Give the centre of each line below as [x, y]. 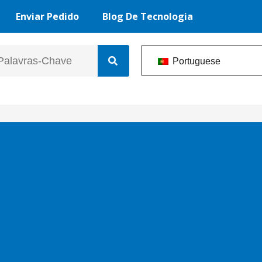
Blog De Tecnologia [147, 16]
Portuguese [195, 61]
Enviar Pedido [47, 16]
